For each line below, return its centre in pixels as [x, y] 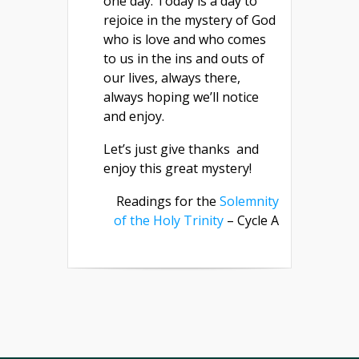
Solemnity [249, 201]
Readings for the [168, 201]
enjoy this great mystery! [177, 168]
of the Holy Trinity [169, 220]
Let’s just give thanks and [181, 149]
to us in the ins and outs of [184, 58]
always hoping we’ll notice [181, 97]
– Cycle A [251, 220]
